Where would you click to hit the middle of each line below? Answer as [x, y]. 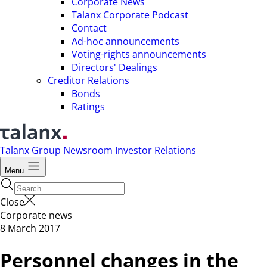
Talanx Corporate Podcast [130, 15]
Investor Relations [156, 150]
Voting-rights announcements [139, 54]
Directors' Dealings [114, 67]
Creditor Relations [89, 80]
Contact [89, 28]
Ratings [88, 107]
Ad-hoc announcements [125, 41]
